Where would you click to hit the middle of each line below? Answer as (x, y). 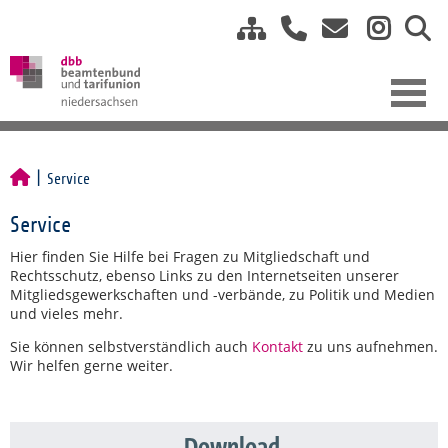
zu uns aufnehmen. (370, 346)
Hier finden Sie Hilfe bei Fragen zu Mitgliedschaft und (190, 256)
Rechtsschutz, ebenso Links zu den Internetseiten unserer (204, 275)
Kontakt (277, 346)
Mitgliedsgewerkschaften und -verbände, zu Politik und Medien (222, 294)
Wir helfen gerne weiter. (91, 365)
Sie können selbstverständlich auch (131, 346)
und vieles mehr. (66, 313)
